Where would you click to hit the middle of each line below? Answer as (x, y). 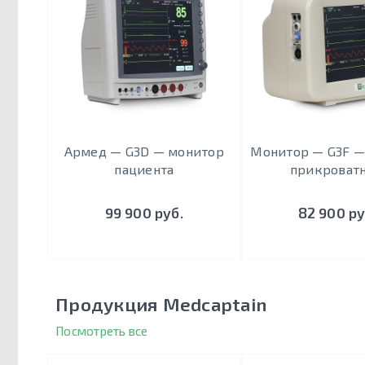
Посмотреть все (102, 331)
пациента (144, 169)
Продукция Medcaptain (161, 305)
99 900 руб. (144, 212)
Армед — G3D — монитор (144, 152)
